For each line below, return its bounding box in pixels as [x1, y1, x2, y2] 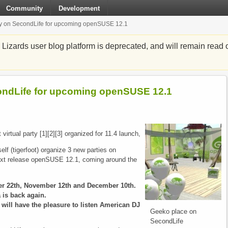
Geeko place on [150, 207, 196, 215]
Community [6, 5, 43, 12]
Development [59, 5, 100, 12]
